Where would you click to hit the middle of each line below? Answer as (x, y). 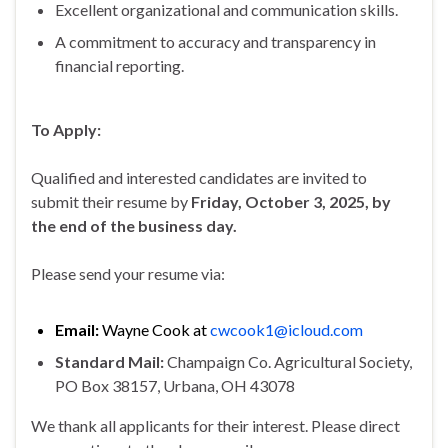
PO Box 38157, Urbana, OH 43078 (175, 385)
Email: (77, 329)
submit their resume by (111, 201)
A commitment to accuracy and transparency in (215, 41)
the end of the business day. (134, 225)
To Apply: (66, 129)
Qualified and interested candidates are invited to (199, 177)
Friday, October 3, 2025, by (291, 201)
